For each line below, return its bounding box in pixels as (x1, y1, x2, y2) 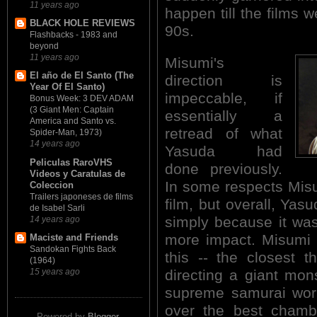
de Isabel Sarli (30, 202, 85, 213)
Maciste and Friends (30, 231, 118, 243)
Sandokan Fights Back (30, 243, 116, 254)
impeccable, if (165, 89, 282, 107)
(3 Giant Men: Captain (30, 105, 114, 115)
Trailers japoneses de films (30, 191, 133, 202)
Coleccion (30, 179, 74, 190)
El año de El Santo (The (30, 70, 134, 81)
